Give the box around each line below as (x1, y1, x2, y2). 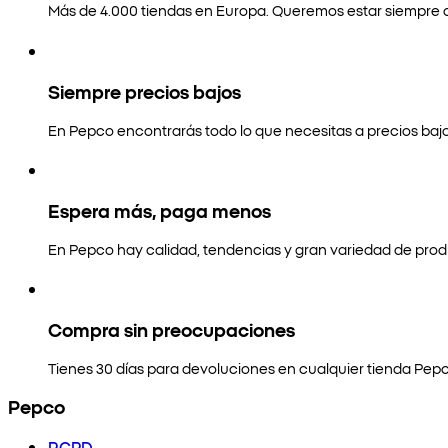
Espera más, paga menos (48, 196, 271, 223)
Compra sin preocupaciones (48, 316, 295, 343)
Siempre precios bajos (48, 77, 241, 104)
